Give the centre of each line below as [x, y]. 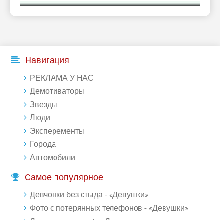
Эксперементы [57, 131]
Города [43, 144]
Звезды [44, 105]
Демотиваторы [57, 91]
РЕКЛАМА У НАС [62, 78]
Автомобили [53, 158]
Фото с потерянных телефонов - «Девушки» [109, 208]
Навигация [47, 61]
